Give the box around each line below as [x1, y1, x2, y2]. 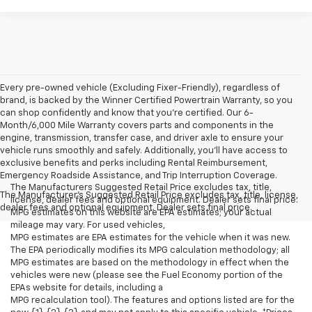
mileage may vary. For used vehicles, [10, 220, 165, 230]
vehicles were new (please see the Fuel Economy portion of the [10, 270, 283, 280]
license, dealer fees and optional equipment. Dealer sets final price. [10, 195, 298, 205]
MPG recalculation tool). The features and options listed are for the [10, 295, 295, 305]
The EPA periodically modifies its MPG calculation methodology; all [10, 245, 290, 255]
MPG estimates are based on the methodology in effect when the [10, 258, 289, 267]
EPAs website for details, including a [10, 283, 163, 292]
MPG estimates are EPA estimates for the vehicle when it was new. [10, 233, 290, 242]
